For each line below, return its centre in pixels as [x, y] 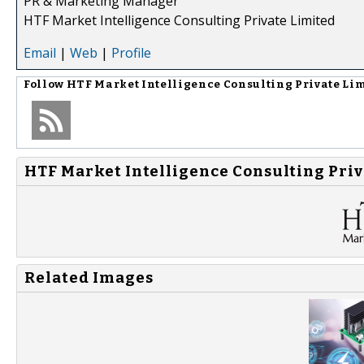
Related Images [89, 278]
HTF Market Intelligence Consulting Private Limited [179, 20]
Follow [45, 84]
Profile [131, 52]
